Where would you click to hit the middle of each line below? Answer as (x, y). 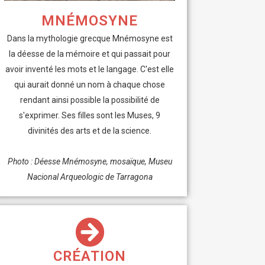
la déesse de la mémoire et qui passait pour (90, 54)
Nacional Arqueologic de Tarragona (90, 177)
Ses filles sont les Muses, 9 (111, 115)
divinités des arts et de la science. (90, 130)
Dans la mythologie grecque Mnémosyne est (90, 38)
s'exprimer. (41, 115)
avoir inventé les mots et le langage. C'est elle (90, 69)
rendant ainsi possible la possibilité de (90, 100)
